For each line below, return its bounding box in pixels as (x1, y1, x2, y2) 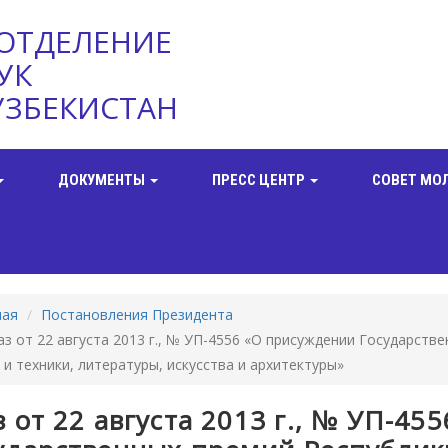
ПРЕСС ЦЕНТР (212, 171, 308, 189)
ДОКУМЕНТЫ (58, 171, 148, 189)
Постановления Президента (40, 305, 233, 324)
